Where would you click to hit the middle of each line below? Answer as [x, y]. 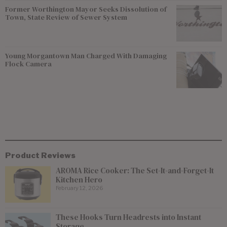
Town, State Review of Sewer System [66, 17]
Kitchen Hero [79, 179]
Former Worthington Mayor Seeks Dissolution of [86, 9]
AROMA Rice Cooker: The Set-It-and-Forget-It [135, 170]
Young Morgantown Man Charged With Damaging [86, 55]
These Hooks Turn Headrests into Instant [128, 217]
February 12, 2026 [80, 188]
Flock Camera [28, 64]
